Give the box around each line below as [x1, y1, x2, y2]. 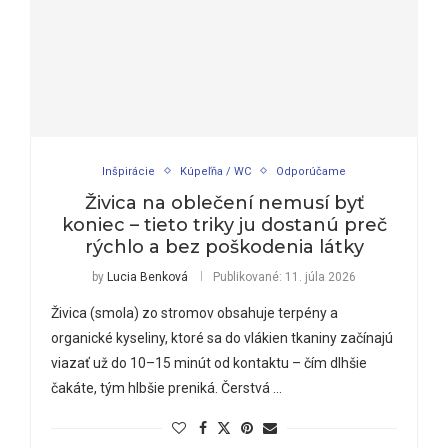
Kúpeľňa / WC [180, 164, 251, 178]
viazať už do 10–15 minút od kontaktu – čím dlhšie [51, 354, 367, 371]
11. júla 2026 [282, 269, 356, 284]
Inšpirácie [102, 164, 155, 178]
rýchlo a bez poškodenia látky [84, 235, 364, 258]
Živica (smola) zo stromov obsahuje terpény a [51, 304, 338, 321]
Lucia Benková [107, 269, 188, 284]
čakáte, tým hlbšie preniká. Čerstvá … [51, 379, 282, 396]
